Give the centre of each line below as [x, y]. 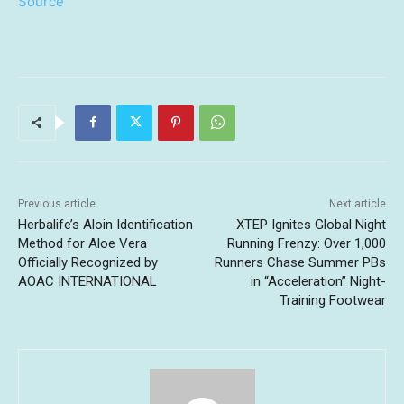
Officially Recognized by [88, 262]
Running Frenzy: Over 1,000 [306, 243]
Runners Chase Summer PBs [300, 262]
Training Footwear [332, 300]
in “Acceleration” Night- [318, 281]
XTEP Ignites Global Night [311, 224]
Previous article [57, 203]
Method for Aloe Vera [83, 243]
